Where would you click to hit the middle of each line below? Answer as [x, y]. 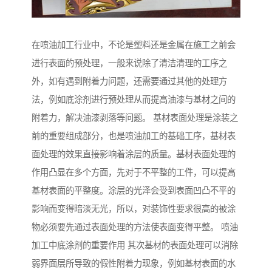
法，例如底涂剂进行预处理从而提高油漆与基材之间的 [134, 100]
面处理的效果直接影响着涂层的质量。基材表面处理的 [134, 155]
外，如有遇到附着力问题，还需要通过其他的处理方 [129, 82]
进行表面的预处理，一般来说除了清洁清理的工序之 [129, 63]
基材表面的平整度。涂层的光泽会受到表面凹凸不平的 [134, 191]
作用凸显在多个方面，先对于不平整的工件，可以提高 [134, 173]
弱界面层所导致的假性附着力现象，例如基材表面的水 [134, 264]
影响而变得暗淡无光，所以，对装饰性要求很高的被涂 [134, 209]
